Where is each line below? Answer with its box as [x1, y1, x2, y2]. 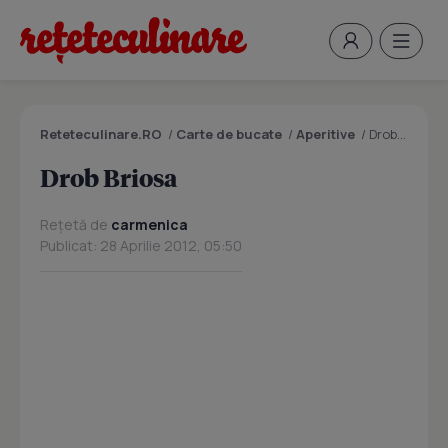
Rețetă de [40, 215, 111, 234]
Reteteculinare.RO [40, 125, 162, 143]
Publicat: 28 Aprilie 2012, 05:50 [40, 236, 242, 255]
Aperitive [296, 125, 355, 143]
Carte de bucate [176, 125, 282, 143]
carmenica [111, 215, 188, 234]
